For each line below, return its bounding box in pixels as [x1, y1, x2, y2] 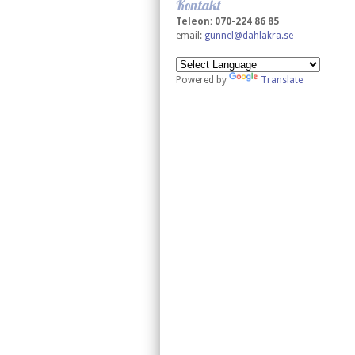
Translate [261, 74, 303, 86]
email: [176, 30, 204, 41]
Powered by [176, 74, 229, 86]
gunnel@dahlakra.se [204, 30, 293, 41]
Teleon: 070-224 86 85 [176, 16, 279, 27]
